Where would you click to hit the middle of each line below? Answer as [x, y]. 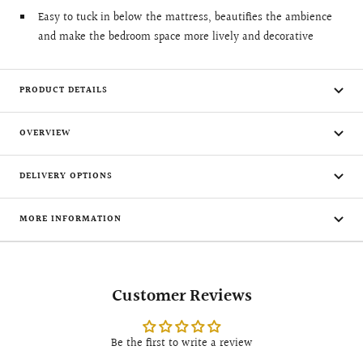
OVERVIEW [45, 134]
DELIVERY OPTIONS [66, 177]
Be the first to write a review [181, 344]
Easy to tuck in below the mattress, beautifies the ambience [185, 18]
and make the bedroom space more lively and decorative [175, 38]
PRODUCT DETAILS [64, 91]
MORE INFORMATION [70, 220]
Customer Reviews [181, 297]
